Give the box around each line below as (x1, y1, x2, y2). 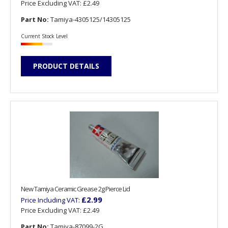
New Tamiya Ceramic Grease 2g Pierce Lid (21, 184, 130, 193)
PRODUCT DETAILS (33, 61, 99, 71)
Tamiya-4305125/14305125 (49, 15, 131, 24)
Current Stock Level (21, 32, 68, 40)
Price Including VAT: (21, 195, 81, 205)
